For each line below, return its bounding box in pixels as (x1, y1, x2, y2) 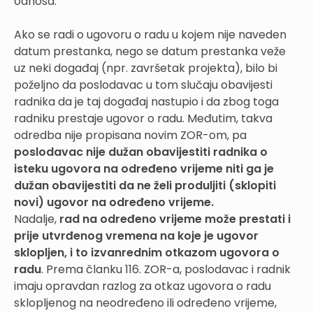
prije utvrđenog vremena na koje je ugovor (14, 227, 259, 244)
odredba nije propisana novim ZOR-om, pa (14, 126, 247, 143)
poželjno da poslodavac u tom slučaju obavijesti (14, 76, 272, 93)
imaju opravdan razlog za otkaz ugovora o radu (14, 277, 271, 294)
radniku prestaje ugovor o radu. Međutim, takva (14, 110, 272, 126)
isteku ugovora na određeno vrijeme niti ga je (14, 160, 274, 177)
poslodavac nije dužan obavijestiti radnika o (14, 143, 268, 160)
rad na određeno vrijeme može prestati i (59, 210, 291, 227)
